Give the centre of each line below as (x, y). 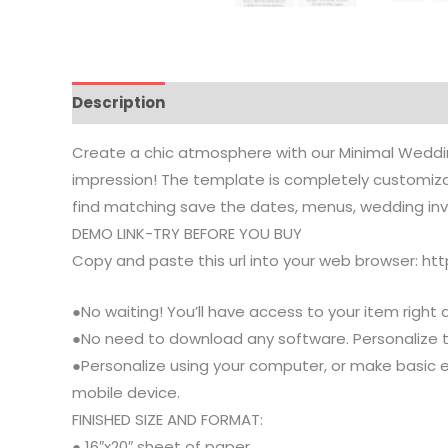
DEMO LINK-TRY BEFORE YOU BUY (187, 233)
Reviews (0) (226, 102)
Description (118, 102)
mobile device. (126, 392)
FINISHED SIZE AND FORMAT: (167, 419)
